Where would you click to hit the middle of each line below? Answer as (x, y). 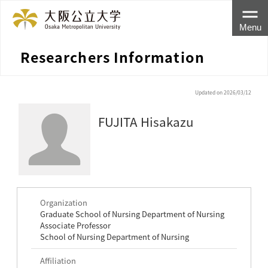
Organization (63, 202)
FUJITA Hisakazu (146, 121)
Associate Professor (75, 225)
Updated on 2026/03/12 (223, 92)
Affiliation (58, 260)
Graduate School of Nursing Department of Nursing (132, 214)
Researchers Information (112, 57)
